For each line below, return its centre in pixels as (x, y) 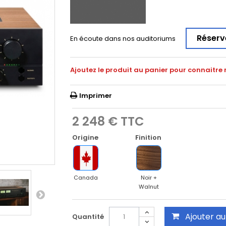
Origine (86, 137)
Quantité (88, 217)
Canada (86, 178)
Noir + (149, 178)
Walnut (149, 187)
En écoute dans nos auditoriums (123, 39)
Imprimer (96, 96)
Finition (149, 137)
